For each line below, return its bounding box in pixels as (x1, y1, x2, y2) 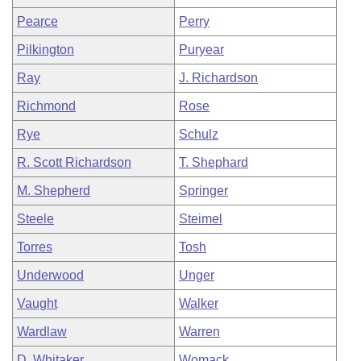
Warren (179, 325, 220, 338)
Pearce (17, 15, 58, 28)
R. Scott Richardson (17, 156, 131, 169)
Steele (17, 212, 54, 226)
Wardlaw (17, 325, 67, 338)
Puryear (179, 43, 224, 56)
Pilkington (17, 43, 74, 56)
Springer (179, 184, 228, 197)
